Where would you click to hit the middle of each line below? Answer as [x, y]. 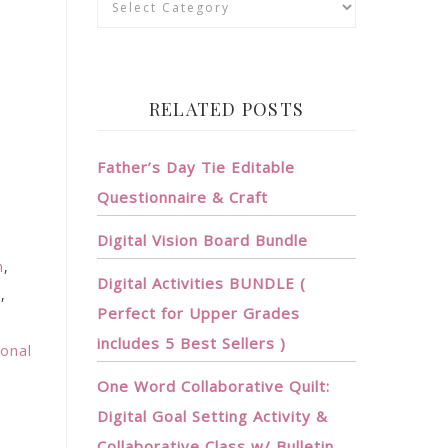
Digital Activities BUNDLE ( [201, 283]
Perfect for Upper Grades [198, 313]
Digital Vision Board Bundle [202, 240]
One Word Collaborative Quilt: [213, 386]
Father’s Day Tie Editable [196, 167]
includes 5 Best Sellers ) [191, 343]
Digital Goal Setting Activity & [212, 416]
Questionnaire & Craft [182, 197]
